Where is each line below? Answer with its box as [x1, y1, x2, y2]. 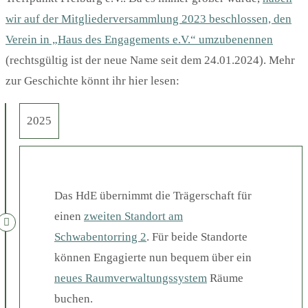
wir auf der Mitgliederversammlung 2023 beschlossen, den [5, 12, 291, 25]
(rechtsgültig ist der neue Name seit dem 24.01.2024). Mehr [5, 53, 295, 67]
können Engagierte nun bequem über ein [54, 250, 252, 264]
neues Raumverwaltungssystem [54, 271, 207, 285]
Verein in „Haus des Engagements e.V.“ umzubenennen [5, 32, 273, 46]
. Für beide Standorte [146, 230, 247, 243]
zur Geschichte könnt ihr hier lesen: [5, 74, 179, 87]
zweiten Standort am [84, 209, 183, 223]
